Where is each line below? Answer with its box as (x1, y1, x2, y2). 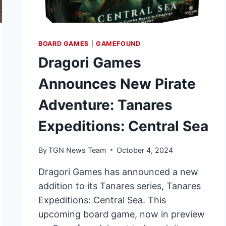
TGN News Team (48, 145, 107, 154)
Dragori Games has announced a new (38, 166, 199, 177)
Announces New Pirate (38, 75, 196, 93)
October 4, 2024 (117, 145, 174, 154)
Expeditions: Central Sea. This (38, 194, 166, 205)
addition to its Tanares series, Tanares (38, 180, 201, 191)
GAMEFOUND (95, 40, 141, 48)
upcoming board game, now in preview (38, 208, 205, 219)
